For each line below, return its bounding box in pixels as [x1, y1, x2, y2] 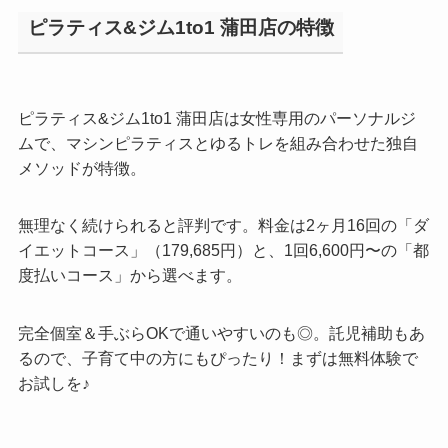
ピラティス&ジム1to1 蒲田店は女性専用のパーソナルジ [17, 109, 416, 128]
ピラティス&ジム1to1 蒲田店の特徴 [27, 16, 334, 39]
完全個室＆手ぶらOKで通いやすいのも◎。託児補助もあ [17, 323, 425, 342]
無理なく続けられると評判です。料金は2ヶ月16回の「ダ [17, 216, 429, 235]
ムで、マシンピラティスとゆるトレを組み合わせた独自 [17, 134, 418, 153]
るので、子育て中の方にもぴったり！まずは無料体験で [17, 348, 418, 367]
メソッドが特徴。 [17, 159, 146, 178]
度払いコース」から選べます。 [17, 266, 242, 285]
